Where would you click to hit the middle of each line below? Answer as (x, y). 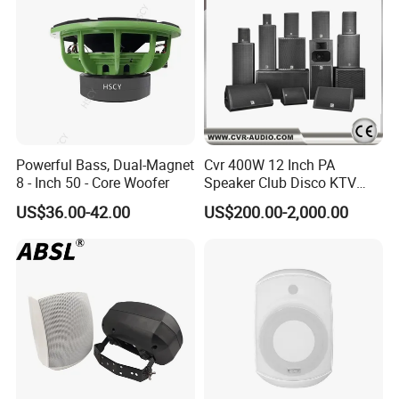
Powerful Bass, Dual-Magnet (106, 164)
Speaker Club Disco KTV (280, 182)
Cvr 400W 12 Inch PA (269, 164)
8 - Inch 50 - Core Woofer (93, 182)
